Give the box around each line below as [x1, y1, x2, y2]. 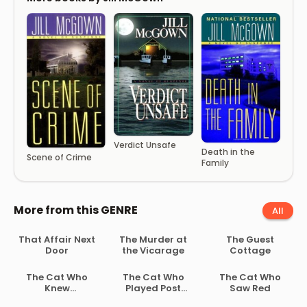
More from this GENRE [14, 202, 138, 219]
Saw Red [229, 282, 271, 295]
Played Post [125, 282, 182, 295]
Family [201, 156, 229, 169]
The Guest [225, 232, 274, 246]
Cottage [229, 243, 271, 257]
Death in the [201, 145, 255, 158]
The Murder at [119, 232, 188, 246]
